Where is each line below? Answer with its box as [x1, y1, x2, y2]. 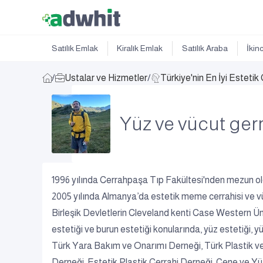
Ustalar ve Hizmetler [65, 73, 147, 83]
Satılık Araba [181, 43, 228, 53]
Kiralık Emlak [117, 43, 163, 53]
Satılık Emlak [51, 43, 98, 53]
